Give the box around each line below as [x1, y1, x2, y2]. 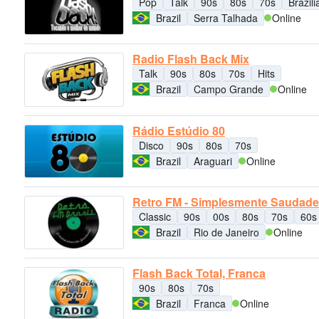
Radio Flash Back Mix [132, 51, 249, 68]
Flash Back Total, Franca [132, 265, 266, 282]
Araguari [194, 153, 232, 168]
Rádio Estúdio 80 [132, 122, 225, 139]
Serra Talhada [194, 10, 258, 25]
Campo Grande [194, 82, 263, 97]
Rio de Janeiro [194, 224, 259, 239]
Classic [139, 209, 171, 224]
